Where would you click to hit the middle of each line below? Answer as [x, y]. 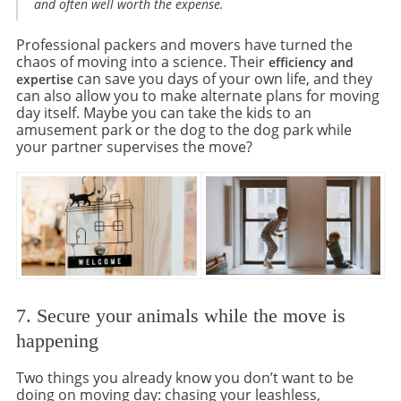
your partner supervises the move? [134, 147]
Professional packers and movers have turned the [184, 45]
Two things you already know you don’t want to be [185, 378]
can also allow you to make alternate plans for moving [198, 96]
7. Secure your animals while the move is [181, 316]
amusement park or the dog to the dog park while [184, 130]
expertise [45, 80]
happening [57, 341]
